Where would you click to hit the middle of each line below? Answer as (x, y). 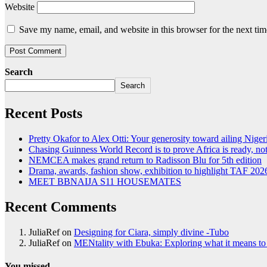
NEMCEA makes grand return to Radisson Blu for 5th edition (145, 160)
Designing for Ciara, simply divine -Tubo (151, 232)
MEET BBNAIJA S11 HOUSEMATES (105, 181)
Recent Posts (44, 113)
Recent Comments (60, 207)
